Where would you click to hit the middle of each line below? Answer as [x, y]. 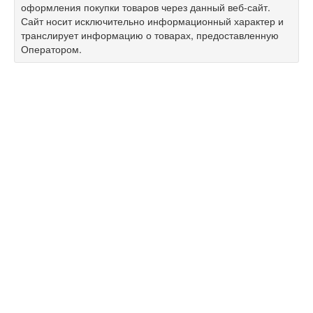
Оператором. [51, 49]
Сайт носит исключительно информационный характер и [152, 21]
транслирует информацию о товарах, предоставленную [150, 35]
